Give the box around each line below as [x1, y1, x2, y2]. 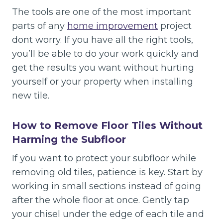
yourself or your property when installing [12, 76, 193, 87]
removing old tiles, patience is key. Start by [12, 167, 203, 178]
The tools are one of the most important [12, 6, 191, 17]
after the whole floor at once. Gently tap [12, 195, 189, 206]
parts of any [12, 20, 67, 31]
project [158, 20, 192, 31]
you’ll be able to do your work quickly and [12, 48, 199, 59]
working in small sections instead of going [12, 181, 201, 192]
